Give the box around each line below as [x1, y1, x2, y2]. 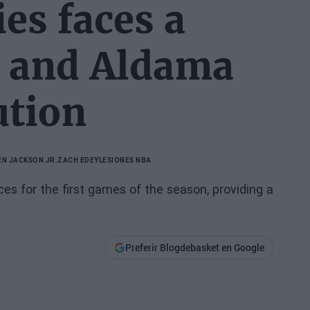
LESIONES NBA [98, 155, 152, 165]
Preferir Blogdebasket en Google [125, 241, 264, 255]
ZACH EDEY [57, 155, 99, 165]
